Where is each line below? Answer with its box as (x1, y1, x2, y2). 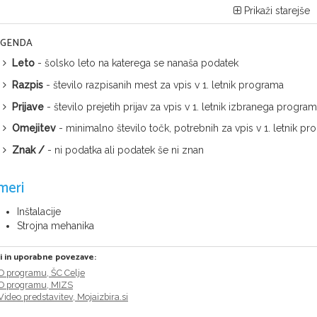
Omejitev (12, 122, 56, 134)
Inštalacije (17, 205, 61, 217)
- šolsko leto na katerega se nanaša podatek (35, 57, 238, 69)
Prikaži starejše (241, 5, 310, 17)
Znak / (12, 144, 45, 156)
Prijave (12, 100, 44, 113)
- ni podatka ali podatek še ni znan (45, 144, 204, 156)
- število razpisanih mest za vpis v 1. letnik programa (43, 79, 284, 91)
